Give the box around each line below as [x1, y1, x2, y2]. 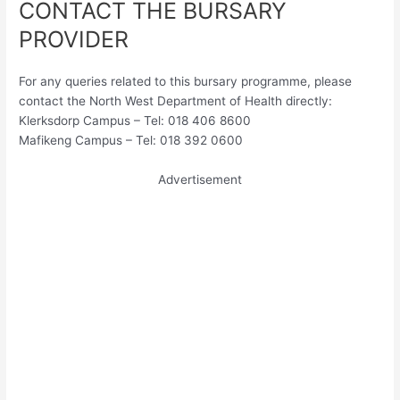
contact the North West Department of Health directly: [19, 94, 333, 109]
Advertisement [158, 171, 242, 187]
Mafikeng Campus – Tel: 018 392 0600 [19, 133, 244, 148]
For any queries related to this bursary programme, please [19, 74, 353, 89]
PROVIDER [19, 26, 129, 54]
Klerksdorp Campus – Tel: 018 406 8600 [19, 113, 252, 129]
